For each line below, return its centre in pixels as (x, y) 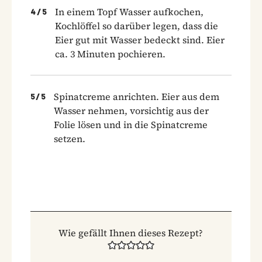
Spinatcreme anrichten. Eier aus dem (137, 96)
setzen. (70, 138)
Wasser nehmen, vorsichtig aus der (131, 110)
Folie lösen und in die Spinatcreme (131, 124)
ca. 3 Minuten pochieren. (110, 54)
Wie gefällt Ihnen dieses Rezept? (131, 232)
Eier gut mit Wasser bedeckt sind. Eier (140, 39)
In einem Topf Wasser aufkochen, (129, 11)
